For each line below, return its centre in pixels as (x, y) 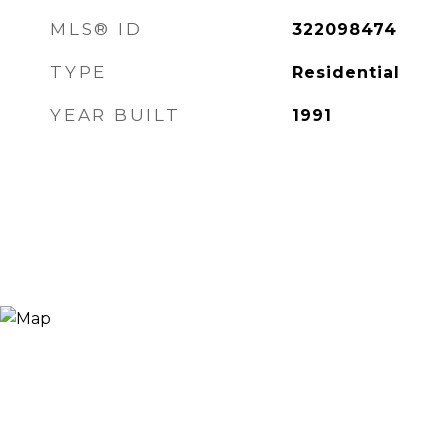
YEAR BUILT (115, 115)
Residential (345, 72)
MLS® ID (96, 29)
